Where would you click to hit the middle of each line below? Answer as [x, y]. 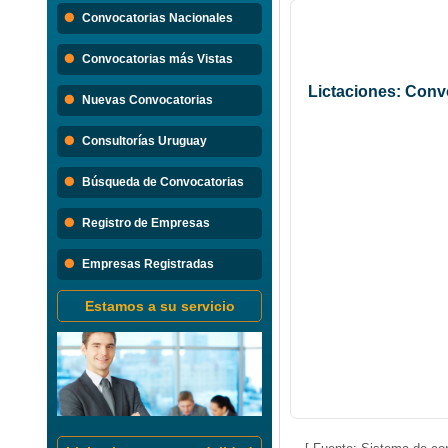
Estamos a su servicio [159, 306]
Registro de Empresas [146, 223]
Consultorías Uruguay [144, 141]
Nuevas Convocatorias [147, 100]
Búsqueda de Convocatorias [163, 182]
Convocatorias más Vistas [157, 59]
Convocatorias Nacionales [157, 18]
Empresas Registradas [148, 264]
